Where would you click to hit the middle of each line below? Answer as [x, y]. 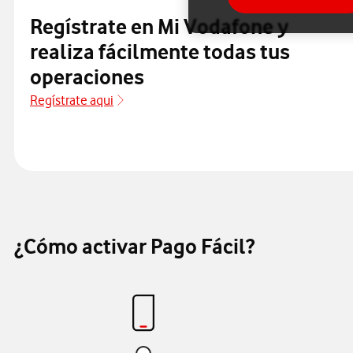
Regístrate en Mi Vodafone [152, 27]
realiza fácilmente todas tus [160, 52]
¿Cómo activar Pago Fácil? [134, 247]
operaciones [87, 77]
